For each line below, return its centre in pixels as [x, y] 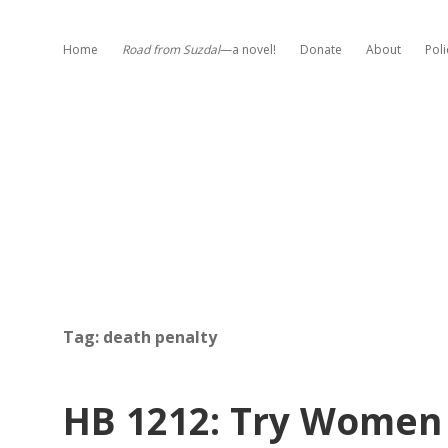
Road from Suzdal [171, 49]
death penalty [160, 337]
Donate [321, 49]
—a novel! [248, 49]
